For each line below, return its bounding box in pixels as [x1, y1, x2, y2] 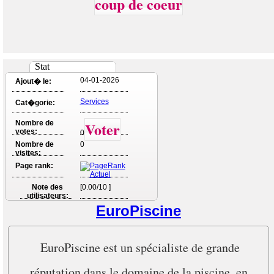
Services [80, 97, 109, 106]
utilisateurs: [26, 191, 68, 200]
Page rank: [15, 161, 53, 170]
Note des [32, 183, 63, 191]
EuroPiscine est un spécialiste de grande [40, 239, 240, 256]
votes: [15, 127, 37, 136]
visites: [15, 149, 41, 157]
